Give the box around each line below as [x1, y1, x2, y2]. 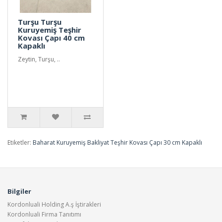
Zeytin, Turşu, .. [18, 55, 60, 63]
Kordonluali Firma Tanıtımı [7, 210, 81, 219]
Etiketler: [7, 138, 33, 147]
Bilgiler [7, 186, 31, 196]
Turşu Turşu [18, 16, 61, 27]
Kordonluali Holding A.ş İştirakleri [7, 200, 101, 209]
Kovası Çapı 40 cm [18, 32, 85, 43]
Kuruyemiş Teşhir [18, 24, 81, 35]
